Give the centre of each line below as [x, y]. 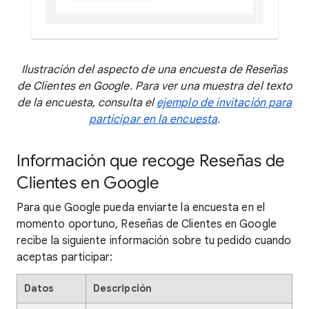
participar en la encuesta [153, 120]
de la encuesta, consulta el [87, 103]
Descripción [122, 289]
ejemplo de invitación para [225, 103]
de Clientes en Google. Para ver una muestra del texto [154, 87]
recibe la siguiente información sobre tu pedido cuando [154, 241]
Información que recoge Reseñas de [151, 161]
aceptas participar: [65, 258]
